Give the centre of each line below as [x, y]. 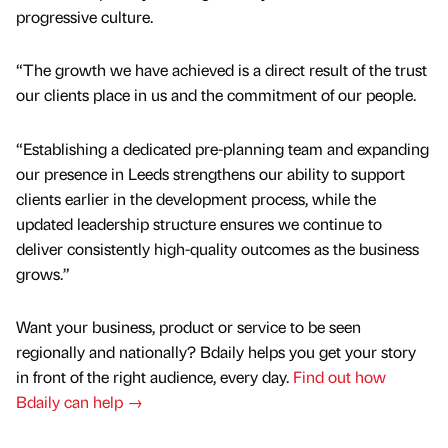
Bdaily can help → [79, 401]
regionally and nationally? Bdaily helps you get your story [216, 351]
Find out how [339, 376]
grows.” [45, 273]
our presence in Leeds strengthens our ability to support [210, 173]
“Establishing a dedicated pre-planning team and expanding [222, 148]
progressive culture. [86, 17]
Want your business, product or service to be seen [188, 326]
